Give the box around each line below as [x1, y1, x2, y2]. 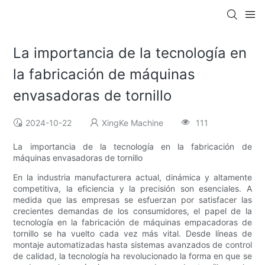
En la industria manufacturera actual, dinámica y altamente [13, 172, 252, 183]
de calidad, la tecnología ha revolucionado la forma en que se [13, 251, 252, 261]
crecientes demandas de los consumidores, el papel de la [13, 206, 252, 216]
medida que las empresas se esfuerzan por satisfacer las [13, 195, 252, 205]
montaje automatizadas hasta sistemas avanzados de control [13, 240, 252, 250]
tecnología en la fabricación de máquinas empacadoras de [13, 217, 252, 228]
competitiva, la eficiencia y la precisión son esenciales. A [13, 183, 252, 194]
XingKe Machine [102, 118, 164, 128]
